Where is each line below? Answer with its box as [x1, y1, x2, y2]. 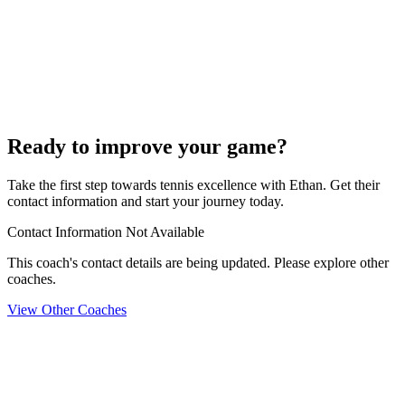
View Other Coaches [7, 301, 127, 317]
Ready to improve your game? [7, 134, 287, 158]
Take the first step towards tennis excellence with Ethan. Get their [7, 176, 380, 193]
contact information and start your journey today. [7, 193, 284, 209]
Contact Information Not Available [7, 223, 204, 240]
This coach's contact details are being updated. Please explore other [7, 254, 389, 270]
